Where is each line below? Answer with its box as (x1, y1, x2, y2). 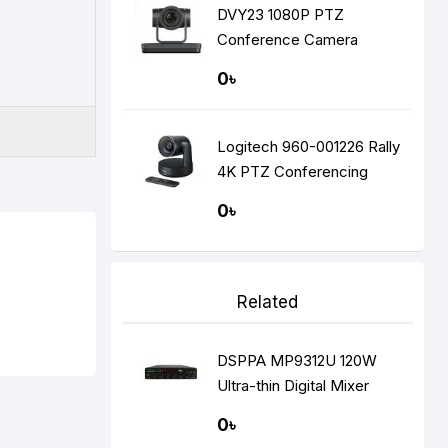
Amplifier (217, 401, 279, 420)
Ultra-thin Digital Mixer (217, 376, 370, 395)
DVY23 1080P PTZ (217, 5, 345, 24)
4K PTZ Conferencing (217, 162, 369, 181)
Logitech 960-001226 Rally (217, 137, 401, 156)
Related (237, 292, 298, 312)
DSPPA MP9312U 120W (217, 351, 378, 370)
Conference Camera (217, 30, 359, 49)
